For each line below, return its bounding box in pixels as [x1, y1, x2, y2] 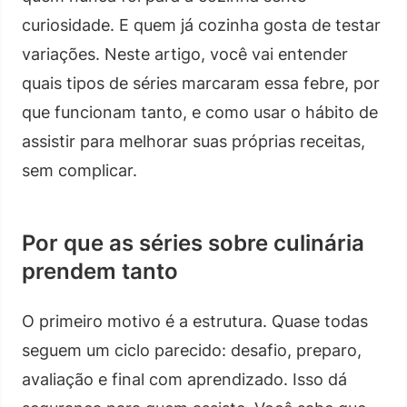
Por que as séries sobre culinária [22, 229, 364, 256]
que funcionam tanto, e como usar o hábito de [22, 102, 378, 122]
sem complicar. [22, 160, 137, 180]
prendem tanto [22, 257, 178, 284]
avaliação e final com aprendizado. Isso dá [22, 369, 347, 389]
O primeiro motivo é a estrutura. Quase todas [22, 311, 368, 331]
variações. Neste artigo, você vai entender [22, 44, 348, 64]
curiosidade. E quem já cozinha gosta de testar [22, 15, 381, 35]
